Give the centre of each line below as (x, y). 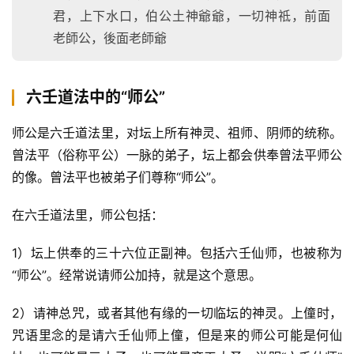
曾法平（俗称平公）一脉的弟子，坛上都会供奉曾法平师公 (177, 155)
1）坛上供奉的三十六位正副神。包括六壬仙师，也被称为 (177, 253)
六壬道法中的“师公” (96, 98)
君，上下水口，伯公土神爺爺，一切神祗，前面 (192, 16)
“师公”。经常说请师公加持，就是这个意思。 (137, 275)
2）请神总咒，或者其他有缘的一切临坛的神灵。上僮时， (177, 313)
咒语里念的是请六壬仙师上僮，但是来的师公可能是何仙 (177, 335)
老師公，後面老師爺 (110, 38)
